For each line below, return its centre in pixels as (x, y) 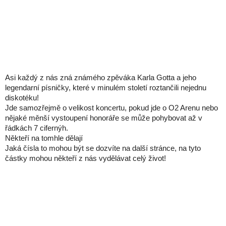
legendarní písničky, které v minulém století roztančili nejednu (106, 87)
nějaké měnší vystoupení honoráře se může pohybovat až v (104, 118)
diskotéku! (22, 97)
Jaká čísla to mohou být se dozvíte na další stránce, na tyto (103, 148)
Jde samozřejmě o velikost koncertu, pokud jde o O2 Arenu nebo (111, 107)
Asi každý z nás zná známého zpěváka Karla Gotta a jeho (101, 77)
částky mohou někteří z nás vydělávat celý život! (86, 158)
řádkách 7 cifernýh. (37, 128)
